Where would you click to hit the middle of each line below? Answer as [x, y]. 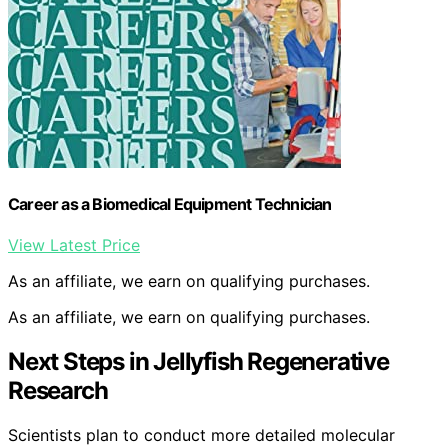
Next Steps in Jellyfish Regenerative [198, 361]
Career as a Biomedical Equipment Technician [170, 203]
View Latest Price [74, 245]
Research [58, 390]
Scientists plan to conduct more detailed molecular [201, 434]
